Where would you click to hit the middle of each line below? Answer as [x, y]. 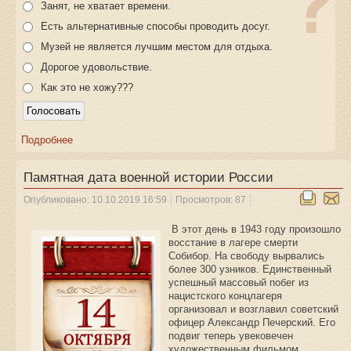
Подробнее [47, 140]
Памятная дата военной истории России [148, 178]
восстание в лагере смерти [233, 243]
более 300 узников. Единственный [250, 270]
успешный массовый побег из [239, 283]
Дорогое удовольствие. [96, 67]
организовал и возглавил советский [253, 309]
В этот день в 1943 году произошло [255, 230]
